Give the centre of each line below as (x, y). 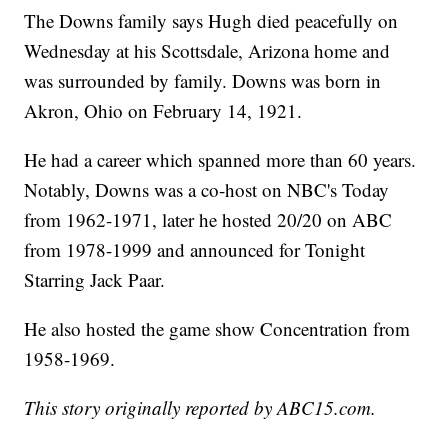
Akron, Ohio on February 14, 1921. (163, 111)
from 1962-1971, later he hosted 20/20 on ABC (208, 220)
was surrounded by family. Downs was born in (203, 81)
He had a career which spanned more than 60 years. (220, 160)
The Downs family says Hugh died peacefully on (211, 21)
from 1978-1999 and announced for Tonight (195, 250)
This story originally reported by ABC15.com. (200, 408)
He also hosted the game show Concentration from (217, 329)
